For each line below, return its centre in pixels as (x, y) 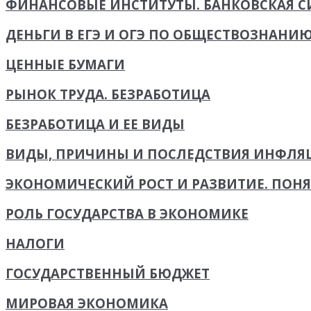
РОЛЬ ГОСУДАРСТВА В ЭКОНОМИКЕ (127, 214)
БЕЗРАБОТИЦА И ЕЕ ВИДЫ (95, 124)
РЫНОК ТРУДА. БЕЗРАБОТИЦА (108, 94)
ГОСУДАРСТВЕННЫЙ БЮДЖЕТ (108, 274)
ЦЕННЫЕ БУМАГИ (65, 65)
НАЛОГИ (35, 244)
